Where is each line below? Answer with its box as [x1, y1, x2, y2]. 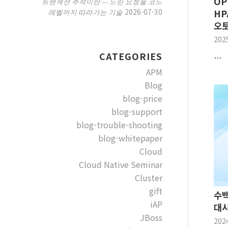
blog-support [111, 105, 162, 118]
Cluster [134, 172, 162, 184]
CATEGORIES [99, 50, 162, 63]
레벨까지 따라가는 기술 [48, 7, 123, 17]
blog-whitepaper [98, 132, 162, 144]
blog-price [122, 92, 162, 104]
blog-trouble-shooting [76, 119, 162, 131]
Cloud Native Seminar [78, 158, 162, 170]
